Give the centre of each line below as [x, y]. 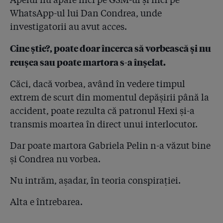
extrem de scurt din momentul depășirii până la [110, 97]
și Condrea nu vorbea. [55, 159]
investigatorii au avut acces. [68, 26]
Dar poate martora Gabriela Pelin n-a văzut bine [110, 145]
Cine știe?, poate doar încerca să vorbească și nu [111, 48]
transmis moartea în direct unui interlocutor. [104, 124]
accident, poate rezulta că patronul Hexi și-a [102, 111]
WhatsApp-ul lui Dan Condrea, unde [86, 13]
